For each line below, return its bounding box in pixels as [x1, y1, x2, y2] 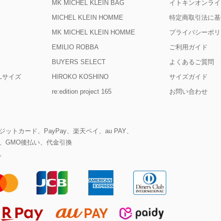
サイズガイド [169, 73, 208, 80]
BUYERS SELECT [52, 58, 106, 66]
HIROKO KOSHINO [52, 73, 109, 80]
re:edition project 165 [52, 87, 112, 95]
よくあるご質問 [169, 58, 214, 66]
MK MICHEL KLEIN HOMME [52, 28, 136, 36]
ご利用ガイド [169, 43, 208, 51]
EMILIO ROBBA [52, 43, 99, 51]
